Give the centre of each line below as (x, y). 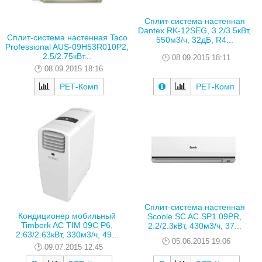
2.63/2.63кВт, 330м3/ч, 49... (67, 234)
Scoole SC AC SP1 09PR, (194, 216)
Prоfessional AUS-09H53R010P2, (67, 47)
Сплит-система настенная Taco (67, 38)
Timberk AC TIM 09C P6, (67, 225)
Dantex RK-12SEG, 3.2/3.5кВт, (194, 30)
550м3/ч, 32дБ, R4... (194, 39)
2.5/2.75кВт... (67, 56)
